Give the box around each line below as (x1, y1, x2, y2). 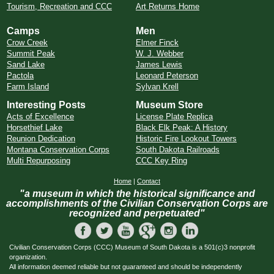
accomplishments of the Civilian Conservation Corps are (6, 198, 268, 209)
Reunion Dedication (7, 134, 75, 143)
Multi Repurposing (7, 156, 70, 165)
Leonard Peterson (136, 71, 198, 80)
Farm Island (7, 82, 49, 91)
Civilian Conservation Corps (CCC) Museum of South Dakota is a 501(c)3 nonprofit (9, 243, 255, 251)
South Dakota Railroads (136, 145, 220, 154)
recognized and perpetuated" (69, 208, 205, 218)
